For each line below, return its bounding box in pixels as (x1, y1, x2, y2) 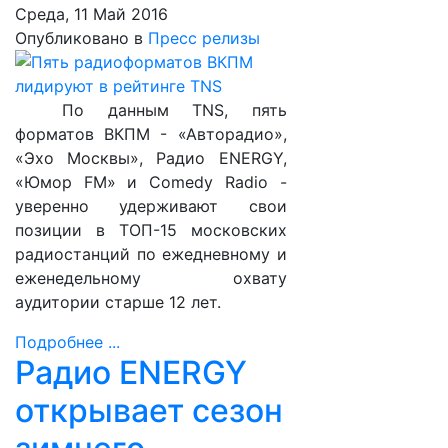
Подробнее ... (15, 332, 120, 352)
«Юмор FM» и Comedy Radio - (15, 172, 287, 192)
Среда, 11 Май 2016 (15, 4, 168, 24)
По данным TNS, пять (62, 100, 287, 120)
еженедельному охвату (15, 268, 287, 288)
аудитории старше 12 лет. (15, 292, 221, 312)
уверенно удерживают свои (15, 196, 287, 216)
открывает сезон (15, 391, 283, 430)
